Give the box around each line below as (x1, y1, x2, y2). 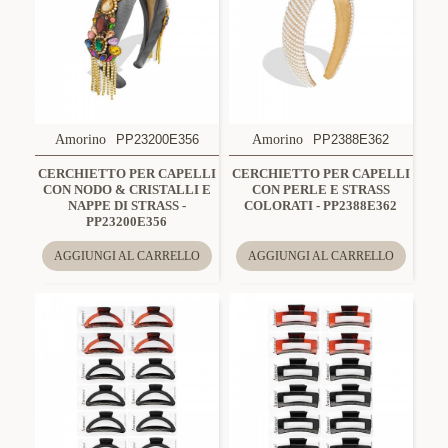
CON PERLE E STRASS (251, 181, 390, 197)
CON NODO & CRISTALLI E (42, 181, 211, 197)
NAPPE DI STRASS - (67, 197, 186, 213)
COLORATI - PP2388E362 (244, 197, 398, 213)
